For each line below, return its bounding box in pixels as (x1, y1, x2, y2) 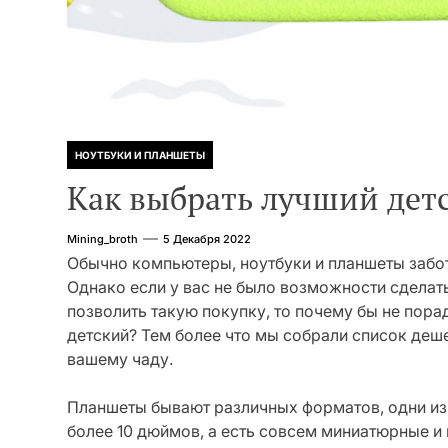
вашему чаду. (67, 349, 173, 369)
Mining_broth (67, 232, 138, 246)
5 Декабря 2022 (163, 232, 251, 246)
